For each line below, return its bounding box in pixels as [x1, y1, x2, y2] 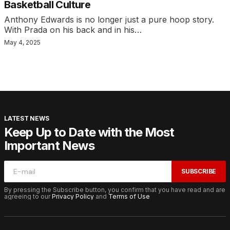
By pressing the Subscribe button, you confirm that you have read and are [4, 186, 225, 194]
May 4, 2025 [4, 39, 41, 47]
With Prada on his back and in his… [4, 25, 142, 35]
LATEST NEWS [4, 114, 49, 123]
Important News [4, 138, 94, 154]
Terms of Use [108, 193, 150, 201]
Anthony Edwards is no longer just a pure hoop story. [4, 14, 214, 25]
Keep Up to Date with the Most [4, 125, 175, 140]
